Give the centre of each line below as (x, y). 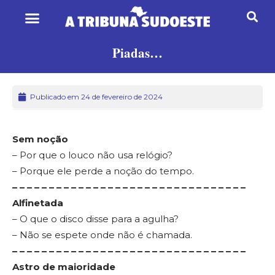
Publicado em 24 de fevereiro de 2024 (96, 96)
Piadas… (137, 52)
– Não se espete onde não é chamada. (102, 234)
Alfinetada (38, 203)
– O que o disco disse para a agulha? (95, 219)
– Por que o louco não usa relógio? (92, 155)
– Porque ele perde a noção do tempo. (103, 171)
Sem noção (40, 139)
